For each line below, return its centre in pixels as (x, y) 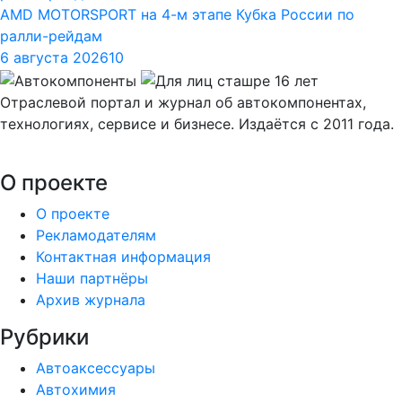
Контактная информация (123, 256)
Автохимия (76, 389)
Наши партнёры (92, 278)
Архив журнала (91, 299)
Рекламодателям (96, 235)
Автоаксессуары (96, 367)
